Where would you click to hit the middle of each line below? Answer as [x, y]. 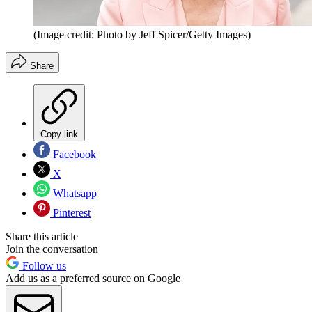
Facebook [73, 155]
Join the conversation [52, 249]
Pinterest [70, 213]
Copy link [59, 134]
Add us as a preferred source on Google [93, 279]
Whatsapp [73, 194]
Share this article [42, 237]
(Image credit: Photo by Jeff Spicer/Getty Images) [142, 35]
